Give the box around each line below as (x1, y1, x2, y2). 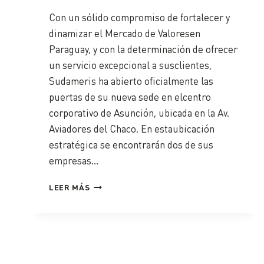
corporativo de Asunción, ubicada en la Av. (49, 106, 229, 120)
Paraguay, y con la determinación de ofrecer (49, 42, 237, 56)
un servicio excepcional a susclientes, (49, 58, 212, 72)
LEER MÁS (49, 182, 90, 193)
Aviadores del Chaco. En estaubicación (49, 122, 214, 136)
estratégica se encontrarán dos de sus (49, 138, 213, 151)
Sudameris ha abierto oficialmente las (49, 74, 213, 88)
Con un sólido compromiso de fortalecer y (49, 11, 230, 24)
